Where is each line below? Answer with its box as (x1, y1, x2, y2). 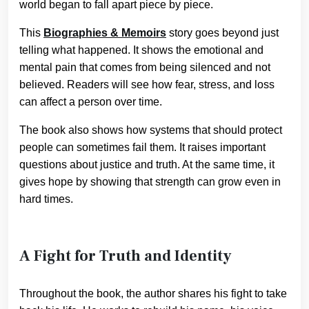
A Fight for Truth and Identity (19, 246, 232, 266)
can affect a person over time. (19, 96, 162, 108)
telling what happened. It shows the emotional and (19, 44, 263, 57)
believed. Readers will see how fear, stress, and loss (19, 79, 275, 91)
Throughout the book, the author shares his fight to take (19, 288, 287, 300)
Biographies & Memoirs (43, 27, 166, 39)
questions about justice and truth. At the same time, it (19, 159, 275, 171)
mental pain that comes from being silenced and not (19, 61, 270, 74)
